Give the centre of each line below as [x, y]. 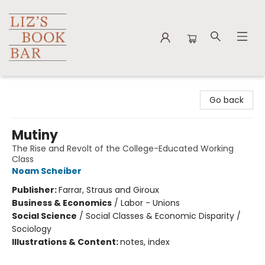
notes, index [145, 242]
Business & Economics [62, 203]
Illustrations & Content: [66, 242]
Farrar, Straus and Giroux [109, 190]
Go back [227, 100]
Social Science [44, 216]
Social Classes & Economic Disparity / [163, 216]
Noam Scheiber [47, 171]
